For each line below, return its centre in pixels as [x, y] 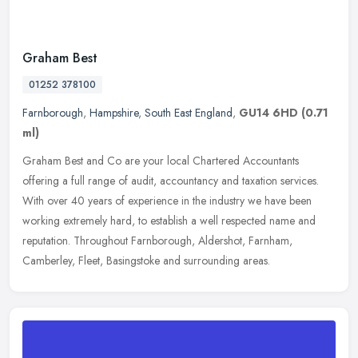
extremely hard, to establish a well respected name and [189, 220]
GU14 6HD [268, 112]
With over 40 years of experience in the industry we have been [167, 200]
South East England [189, 112]
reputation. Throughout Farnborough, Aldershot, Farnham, [157, 240]
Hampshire [114, 112]
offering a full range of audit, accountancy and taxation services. [171, 180]
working [41, 220]
